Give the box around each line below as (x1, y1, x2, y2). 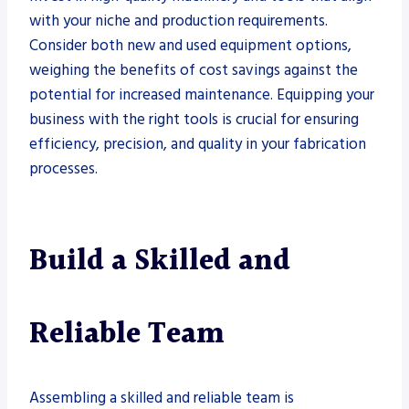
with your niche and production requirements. (29, 9, 328, 32)
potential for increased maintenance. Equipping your (29, 83, 374, 106)
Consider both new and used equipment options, (29, 34, 351, 57)
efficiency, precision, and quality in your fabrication (29, 132, 366, 155)
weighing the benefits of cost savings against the (29, 58, 358, 81)
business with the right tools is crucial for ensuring (29, 108, 359, 131)
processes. (29, 157, 98, 180)
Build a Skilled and (29, 237, 290, 285)
